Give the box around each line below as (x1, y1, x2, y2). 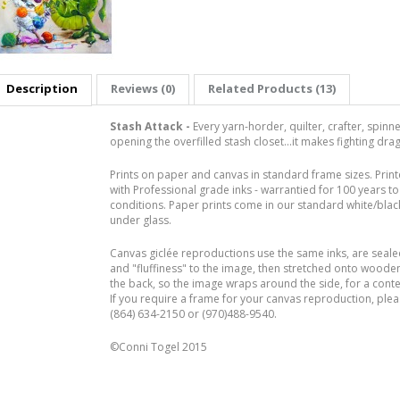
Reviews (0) (111, 80, 175, 96)
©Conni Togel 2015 (110, 339, 207, 354)
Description (6, 80, 78, 96)
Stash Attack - (110, 119, 193, 134)
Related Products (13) (208, 80, 336, 96)
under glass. (110, 212, 171, 228)
